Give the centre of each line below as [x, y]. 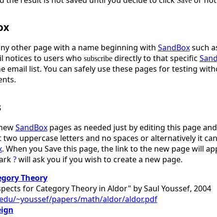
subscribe [98, 59]
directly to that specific [156, 58]
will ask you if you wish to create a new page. [99, 159]
